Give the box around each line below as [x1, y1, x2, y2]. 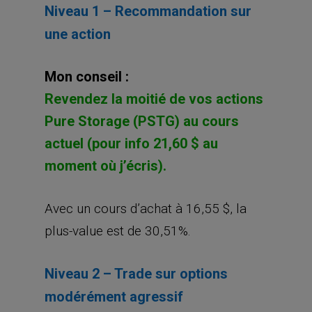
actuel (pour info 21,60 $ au [45, 135, 218, 152]
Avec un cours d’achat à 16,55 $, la [45, 201, 247, 217]
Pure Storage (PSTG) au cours [45, 113, 239, 130]
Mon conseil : [45, 68, 129, 85]
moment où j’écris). [45, 157, 166, 174]
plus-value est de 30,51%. [45, 223, 191, 239]
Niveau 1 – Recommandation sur [45, 2, 251, 19]
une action [45, 25, 111, 42]
